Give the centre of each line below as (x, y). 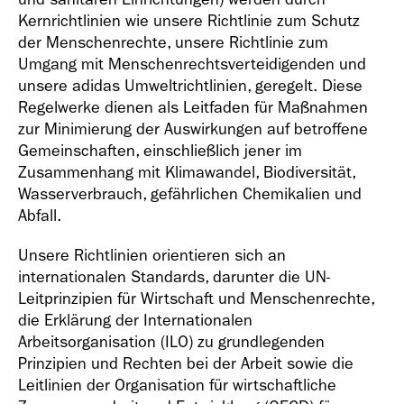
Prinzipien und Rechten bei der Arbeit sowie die (186, 364)
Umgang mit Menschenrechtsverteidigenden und (192, 64)
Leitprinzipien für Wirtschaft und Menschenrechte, (196, 299)
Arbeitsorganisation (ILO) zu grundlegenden (171, 342)
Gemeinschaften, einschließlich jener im (160, 151)
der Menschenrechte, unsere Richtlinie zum (173, 43)
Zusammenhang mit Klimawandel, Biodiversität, (187, 173)
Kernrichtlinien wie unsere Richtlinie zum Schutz (189, 21)
